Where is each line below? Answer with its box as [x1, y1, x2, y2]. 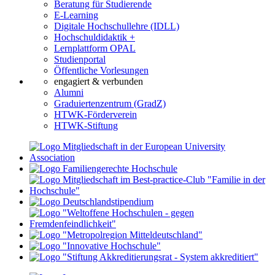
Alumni [54, 87, 83, 98]
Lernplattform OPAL [54, 42, 136, 53]
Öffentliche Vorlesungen [54, 64, 149, 76]
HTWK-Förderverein [54, 109, 137, 120]
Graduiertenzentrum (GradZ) [54, 98, 166, 109]
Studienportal [54, 53, 106, 64]
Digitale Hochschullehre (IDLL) [54, 20, 179, 31]
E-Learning [54, 9, 98, 20]
